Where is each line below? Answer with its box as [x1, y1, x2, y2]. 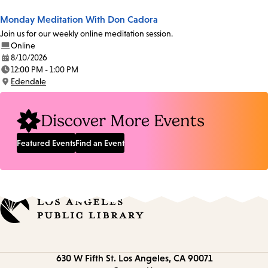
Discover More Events [41, 111, 205, 131]
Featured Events [17, 138, 75, 148]
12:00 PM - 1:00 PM [11, 65, 78, 75]
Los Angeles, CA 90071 [118, 252, 212, 264]
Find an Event [75, 138, 124, 148]
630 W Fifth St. [56, 252, 116, 264]
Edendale [11, 77, 46, 87]
